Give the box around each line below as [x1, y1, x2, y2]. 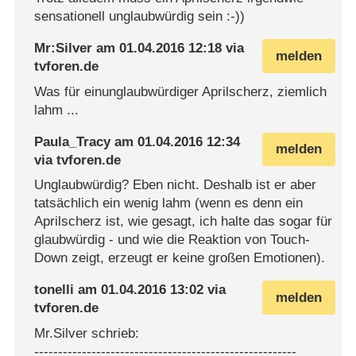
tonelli [34, 282, 75, 298]
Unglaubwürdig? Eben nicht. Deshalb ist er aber [34, 177, 317, 193]
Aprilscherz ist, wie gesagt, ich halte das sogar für [34, 214, 333, 230]
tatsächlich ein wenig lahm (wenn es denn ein [34, 195, 304, 211]
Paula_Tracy [34, 133, 111, 149]
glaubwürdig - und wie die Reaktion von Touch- [34, 232, 311, 248]
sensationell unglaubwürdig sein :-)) [34, 9, 246, 25]
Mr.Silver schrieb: [34, 325, 140, 341]
